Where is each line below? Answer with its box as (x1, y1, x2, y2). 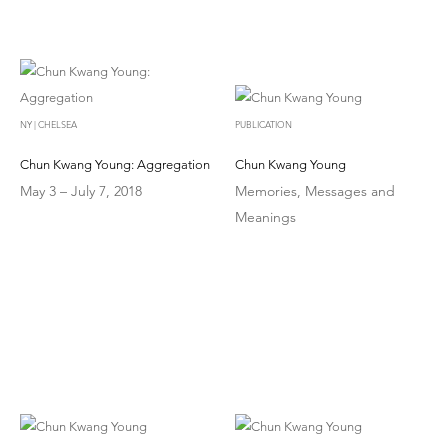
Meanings (235, 207, 297, 226)
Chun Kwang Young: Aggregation (20, 156, 210, 172)
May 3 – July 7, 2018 (20, 181, 142, 200)
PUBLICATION (235, 117, 293, 130)
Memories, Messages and (235, 181, 396, 200)
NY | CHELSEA (20, 117, 77, 130)
